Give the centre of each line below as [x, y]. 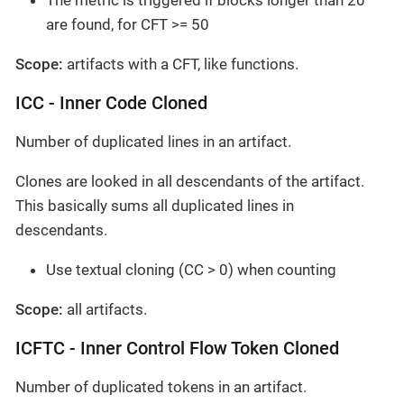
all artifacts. [105, 310]
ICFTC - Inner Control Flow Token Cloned [177, 349]
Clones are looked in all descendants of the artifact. [190, 182]
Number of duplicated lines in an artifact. [153, 142]
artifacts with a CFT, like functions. [181, 64]
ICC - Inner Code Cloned [111, 104]
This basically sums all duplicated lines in [155, 206]
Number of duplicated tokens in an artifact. [161, 387]
